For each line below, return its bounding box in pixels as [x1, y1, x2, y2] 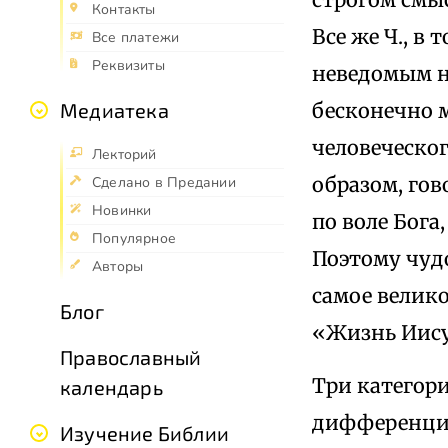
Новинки [92, 201, 152, 221]
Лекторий [92, 145, 157, 165]
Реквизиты [92, 56, 165, 76]
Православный [60, 345, 202, 370]
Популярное [92, 229, 177, 249]
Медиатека [60, 98, 169, 123]
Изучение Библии [60, 421, 229, 446]
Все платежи [92, 28, 180, 48]
